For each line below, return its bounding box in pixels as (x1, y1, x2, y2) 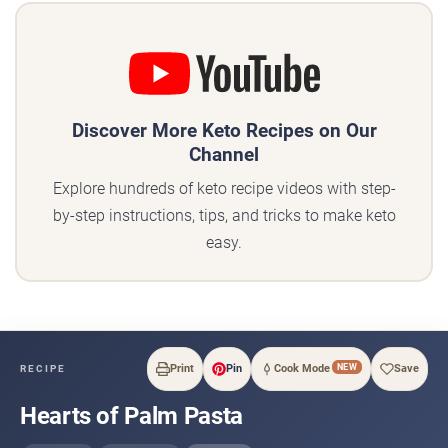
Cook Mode (273, 362, 330, 376)
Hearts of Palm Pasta (20, 401, 243, 430)
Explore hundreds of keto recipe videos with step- (52, 178, 396, 198)
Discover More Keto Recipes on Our (71, 118, 377, 142)
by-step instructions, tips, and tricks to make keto (52, 205, 396, 225)
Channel (189, 142, 259, 166)
